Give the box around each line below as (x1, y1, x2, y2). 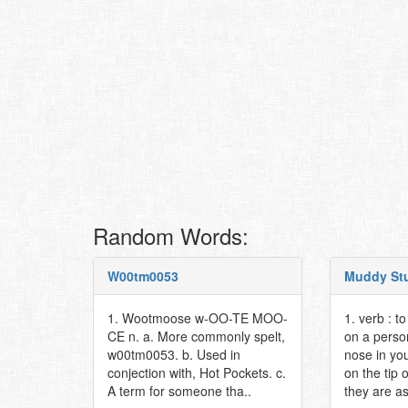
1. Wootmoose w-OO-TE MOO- (107, 309, 288, 327)
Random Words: (93, 219, 249, 251)
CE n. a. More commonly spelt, (107, 327, 285, 345)
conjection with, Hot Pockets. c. (107, 363, 286, 382)
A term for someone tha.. (107, 382, 251, 400)
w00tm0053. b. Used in (107, 345, 240, 363)
